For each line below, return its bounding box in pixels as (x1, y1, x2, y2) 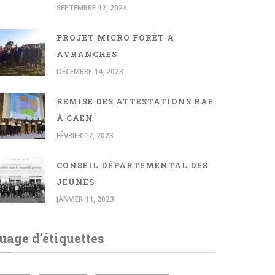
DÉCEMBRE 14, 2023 (56, 66, 123, 77)
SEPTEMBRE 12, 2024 (56, 2, 127, 13)
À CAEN (56, 112, 93, 123)
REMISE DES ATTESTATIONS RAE (56, 95, 214, 107)
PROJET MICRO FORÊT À (56, 31, 174, 43)
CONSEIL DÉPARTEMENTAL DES (56, 159, 208, 171)
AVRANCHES (56, 48, 117, 60)
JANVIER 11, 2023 (56, 193, 114, 204)
